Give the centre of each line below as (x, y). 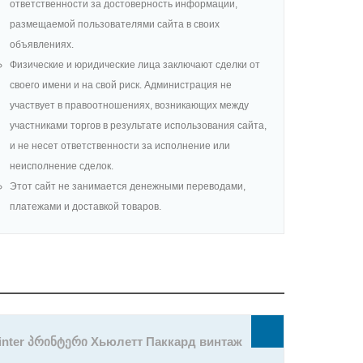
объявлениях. (42, 45)
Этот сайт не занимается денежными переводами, (128, 186)
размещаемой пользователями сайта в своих (115, 24)
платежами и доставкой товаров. (85, 207)
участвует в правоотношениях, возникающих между (129, 105)
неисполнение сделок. (62, 166)
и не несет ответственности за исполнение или (120, 146)
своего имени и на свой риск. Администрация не (121, 85)
